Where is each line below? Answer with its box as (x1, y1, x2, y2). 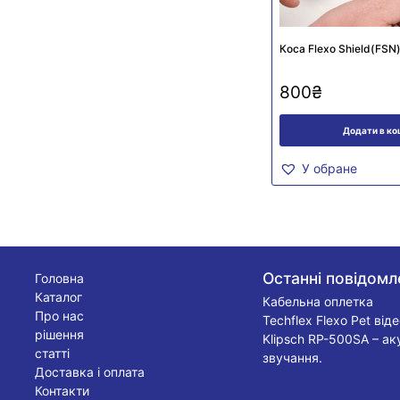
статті (34, 345, 70, 361)
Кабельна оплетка (262, 293, 373, 309)
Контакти (34, 382, 89, 398)
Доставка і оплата (34, 363, 145, 379)
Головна (34, 270, 84, 286)
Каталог (34, 288, 82, 304)
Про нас (34, 307, 84, 323)
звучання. (262, 349, 322, 365)
